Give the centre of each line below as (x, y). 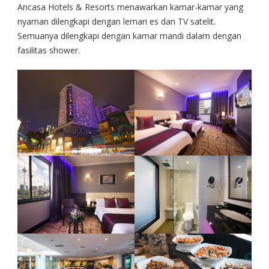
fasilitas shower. (49, 50)
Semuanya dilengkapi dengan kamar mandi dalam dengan (129, 35)
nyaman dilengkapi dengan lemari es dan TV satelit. (116, 21)
